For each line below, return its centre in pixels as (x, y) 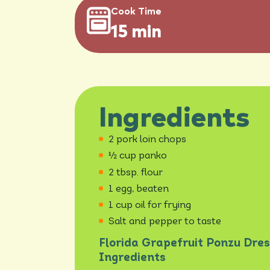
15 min (136, 33)
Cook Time (136, 12)
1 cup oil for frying (150, 205)
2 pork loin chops (147, 140)
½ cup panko (138, 156)
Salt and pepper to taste (165, 222)
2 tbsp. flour (136, 173)
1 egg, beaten (139, 189)
